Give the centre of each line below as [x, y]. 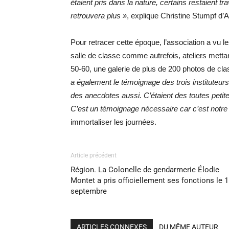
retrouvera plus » [99, 16]
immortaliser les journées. [113, 122]
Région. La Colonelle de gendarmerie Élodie [145, 170]
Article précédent [94, 155]
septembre [89, 191]
